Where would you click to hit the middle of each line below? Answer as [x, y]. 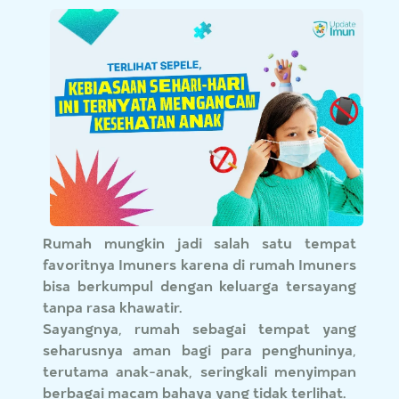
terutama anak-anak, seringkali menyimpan [199, 371]
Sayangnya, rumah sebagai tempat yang [199, 329]
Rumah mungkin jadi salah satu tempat [199, 243]
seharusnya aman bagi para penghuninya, [199, 350]
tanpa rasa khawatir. [113, 307]
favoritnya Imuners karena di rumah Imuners [199, 265]
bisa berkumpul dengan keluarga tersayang [199, 286]
